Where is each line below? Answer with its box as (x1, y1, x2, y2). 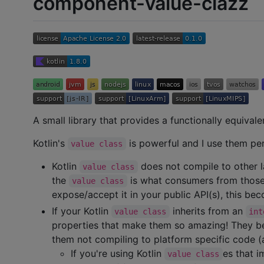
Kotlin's (33, 137, 68, 150)
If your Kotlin (52, 205, 111, 217)
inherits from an (169, 205, 246, 217)
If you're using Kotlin (71, 247, 164, 260)
